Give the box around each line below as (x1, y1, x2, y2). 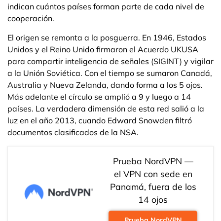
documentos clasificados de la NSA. (7, 127, 139, 137)
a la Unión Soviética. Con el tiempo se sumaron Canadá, (7, 68, 212, 78)
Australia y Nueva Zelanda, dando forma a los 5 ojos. (7, 80, 203, 90)
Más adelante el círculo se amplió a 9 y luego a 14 (7, 92, 191, 102)
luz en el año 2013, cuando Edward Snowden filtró (7, 115, 192, 125)
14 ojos (138, 194, 168, 205)
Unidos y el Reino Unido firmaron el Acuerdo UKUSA (7, 44, 198, 54)
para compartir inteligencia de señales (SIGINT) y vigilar (7, 56, 214, 66)
